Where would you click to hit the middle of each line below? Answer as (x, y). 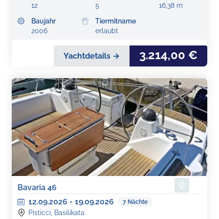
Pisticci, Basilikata (56, 213)
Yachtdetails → (92, 56)
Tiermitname (115, 21)
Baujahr (44, 21)
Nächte (138, 202)
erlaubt (107, 31)
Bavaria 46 (37, 187)
